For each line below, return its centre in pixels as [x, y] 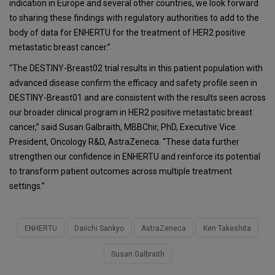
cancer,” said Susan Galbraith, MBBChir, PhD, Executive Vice [122, 127]
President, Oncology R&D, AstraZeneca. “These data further [124, 141]
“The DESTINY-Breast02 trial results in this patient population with [136, 68]
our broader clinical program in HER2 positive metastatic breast [131, 112]
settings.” [27, 186]
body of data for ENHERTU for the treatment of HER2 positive [127, 32]
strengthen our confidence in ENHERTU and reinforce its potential [135, 156]
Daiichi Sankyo [99, 228]
